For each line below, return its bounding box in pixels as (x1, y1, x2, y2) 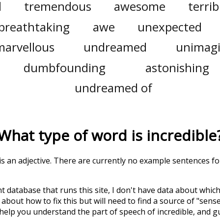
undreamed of (74, 80, 152, 96)
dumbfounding (24, 59, 106, 76)
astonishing (145, 59, 209, 76)
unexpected (137, 18, 202, 35)
